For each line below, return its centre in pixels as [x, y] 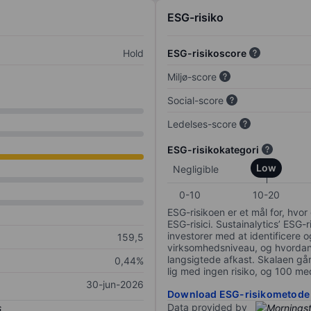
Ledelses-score [202, 124]
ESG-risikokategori [213, 150]
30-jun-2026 [115, 285]
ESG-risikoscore [207, 53]
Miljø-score [192, 77]
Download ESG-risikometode [238, 294]
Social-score [195, 101]
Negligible [196, 169]
